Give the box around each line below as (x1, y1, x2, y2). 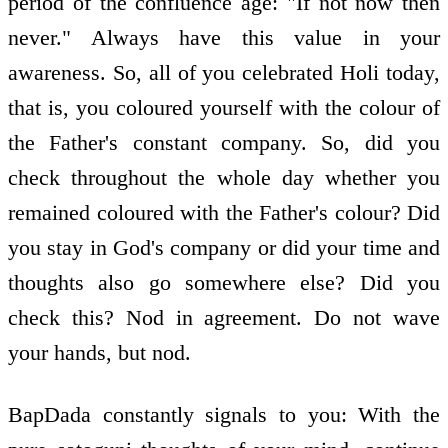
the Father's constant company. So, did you (8, 129, 440, 155)
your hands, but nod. (8, 339, 191, 365)
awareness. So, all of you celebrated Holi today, (8, 59, 440, 85)
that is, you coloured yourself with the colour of (8, 94, 440, 120)
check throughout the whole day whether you (8, 164, 440, 190)
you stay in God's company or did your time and (8, 234, 440, 260)
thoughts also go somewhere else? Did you (8, 269, 440, 295)
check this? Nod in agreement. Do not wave (8, 304, 440, 330)
